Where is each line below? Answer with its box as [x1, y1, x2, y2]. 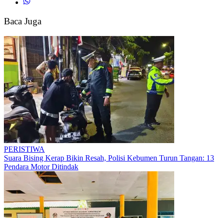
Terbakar [4, 11, 31, 19]
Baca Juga [4, 16, 41, 27]
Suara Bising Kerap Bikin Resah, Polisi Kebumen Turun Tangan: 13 [4, 153, 214, 162]
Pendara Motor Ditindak [4, 162, 78, 171]
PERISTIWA [4, 145, 45, 153]
